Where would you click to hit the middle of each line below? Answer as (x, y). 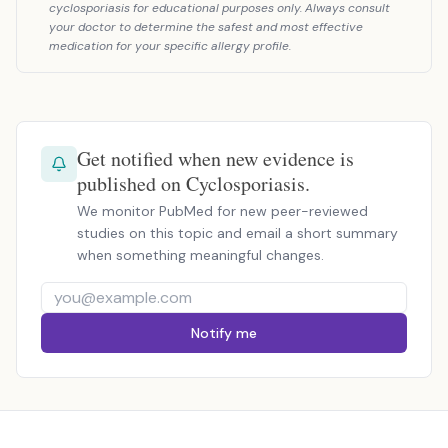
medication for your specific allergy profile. (170, 46)
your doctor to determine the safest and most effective (206, 27)
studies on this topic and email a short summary (237, 233)
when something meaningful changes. (200, 255)
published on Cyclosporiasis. (193, 183)
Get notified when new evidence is (215, 158)
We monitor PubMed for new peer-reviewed (222, 211)
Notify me (224, 333)
